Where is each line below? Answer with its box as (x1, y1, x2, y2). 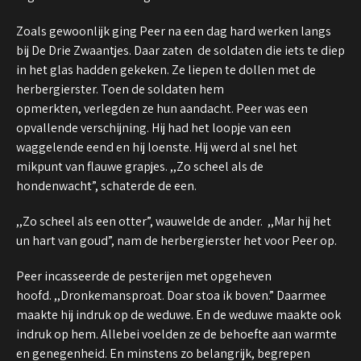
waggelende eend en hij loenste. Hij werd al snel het (16, 138, 297, 156)
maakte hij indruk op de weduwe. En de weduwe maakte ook (16, 305, 341, 323)
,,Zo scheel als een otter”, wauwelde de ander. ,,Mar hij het (16, 212, 331, 230)
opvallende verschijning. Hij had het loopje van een (16, 118, 291, 136)
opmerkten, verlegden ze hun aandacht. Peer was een (16, 99, 308, 117)
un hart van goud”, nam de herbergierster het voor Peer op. (16, 231, 342, 249)
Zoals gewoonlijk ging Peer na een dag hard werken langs (16, 22, 331, 39)
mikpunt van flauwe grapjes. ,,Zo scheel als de (16, 157, 263, 175)
